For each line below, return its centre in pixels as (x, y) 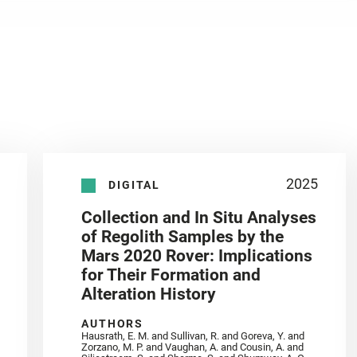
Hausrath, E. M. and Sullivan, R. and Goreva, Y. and (193, 336)
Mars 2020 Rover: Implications (197, 256)
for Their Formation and (171, 275)
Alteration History (149, 294)
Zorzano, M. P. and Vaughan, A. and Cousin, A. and (193, 347)
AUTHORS (113, 324)
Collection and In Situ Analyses (199, 218)
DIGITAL (135, 184)
